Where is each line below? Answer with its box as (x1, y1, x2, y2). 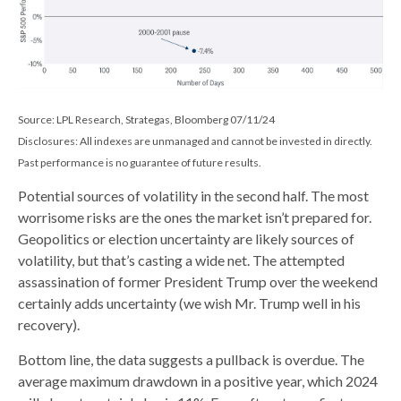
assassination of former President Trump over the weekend (18, 272, 378, 290)
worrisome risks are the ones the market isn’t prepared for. (18, 208, 371, 226)
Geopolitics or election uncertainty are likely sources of (18, 229, 354, 247)
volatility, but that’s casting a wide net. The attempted (18, 251, 345, 269)
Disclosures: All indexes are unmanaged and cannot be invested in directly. (18, 133, 372, 148)
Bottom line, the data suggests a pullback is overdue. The (18, 350, 364, 368)
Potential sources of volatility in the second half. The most (18, 186, 369, 204)
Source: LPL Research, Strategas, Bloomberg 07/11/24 (18, 112, 275, 126)
